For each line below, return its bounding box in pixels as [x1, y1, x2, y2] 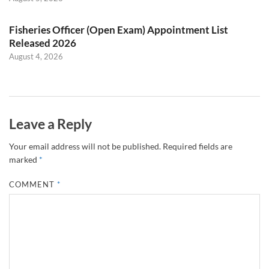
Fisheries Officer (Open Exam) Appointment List [9, 23, 228, 37]
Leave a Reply [9, 115, 92, 133]
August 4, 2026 [9, 52, 63, 62]
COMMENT [9, 179, 58, 189]
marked [9, 154, 39, 165]
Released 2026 [9, 37, 76, 50]
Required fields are [163, 141, 232, 151]
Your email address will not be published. [9, 141, 161, 151]
